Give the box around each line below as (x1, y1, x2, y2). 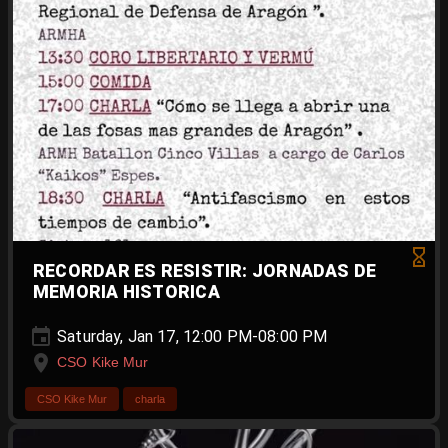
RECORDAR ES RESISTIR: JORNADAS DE (33, 260, 377, 281)
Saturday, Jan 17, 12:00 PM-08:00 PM (53, 326, 328, 346)
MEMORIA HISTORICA (33, 281, 220, 302)
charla (135, 392, 165, 405)
